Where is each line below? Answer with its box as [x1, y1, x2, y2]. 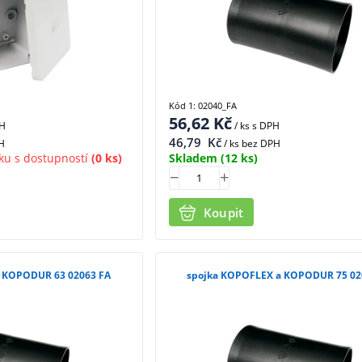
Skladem [168, 150, 217, 166]
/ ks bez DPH [221, 137, 280, 151]
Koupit [203, 204, 244, 221]
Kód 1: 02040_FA [168, 99, 237, 112]
